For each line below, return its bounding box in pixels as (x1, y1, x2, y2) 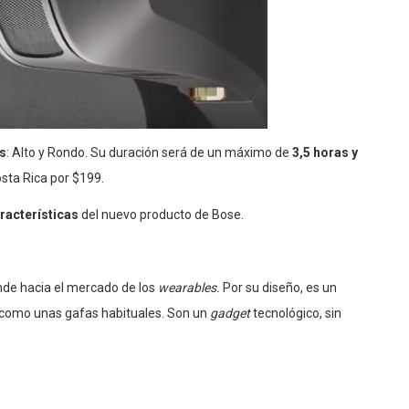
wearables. (158, 280, 223, 296)
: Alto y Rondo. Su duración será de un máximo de (6, 145, 292, 161)
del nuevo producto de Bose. (79, 207, 244, 223)
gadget (210, 306, 253, 321)
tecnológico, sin (253, 306, 341, 321)
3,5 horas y (292, 145, 358, 161)
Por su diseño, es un (223, 280, 337, 296)
